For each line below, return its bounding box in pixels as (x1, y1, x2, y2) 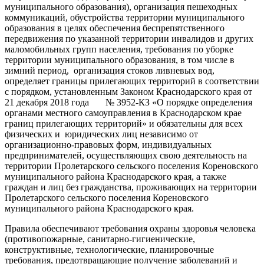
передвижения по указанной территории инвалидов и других (5, 33, 253, 44)
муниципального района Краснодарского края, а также (5, 171, 226, 181)
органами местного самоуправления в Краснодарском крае (5, 107, 242, 118)
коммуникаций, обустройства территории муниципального (5, 12, 245, 22)
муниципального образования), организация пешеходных (5, 1, 237, 12)
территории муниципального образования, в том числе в (5, 54, 235, 65)
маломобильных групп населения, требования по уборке (5, 44, 233, 54)
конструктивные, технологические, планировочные (5, 244, 214, 255)
